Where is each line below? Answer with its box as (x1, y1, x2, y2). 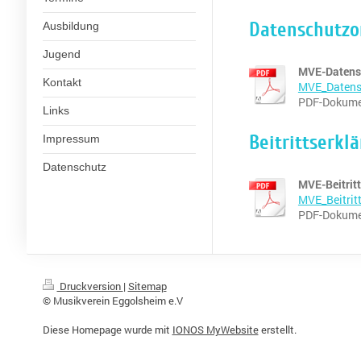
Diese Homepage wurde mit (42, 322, 172, 337)
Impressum (42, 132, 100, 145)
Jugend (42, 48, 81, 60)
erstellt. (258, 322, 297, 337)
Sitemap (127, 279, 167, 293)
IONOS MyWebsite (172, 322, 259, 337)
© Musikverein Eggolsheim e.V (42, 293, 183, 308)
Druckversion (56, 279, 123, 293)
